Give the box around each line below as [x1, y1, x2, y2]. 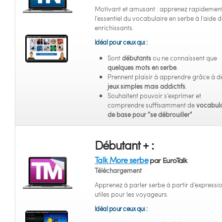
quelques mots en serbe [108, 63, 176, 72]
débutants [122, 54, 151, 62]
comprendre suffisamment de [108, 101, 196, 110]
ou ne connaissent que [151, 54, 217, 62]
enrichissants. [95, 23, 134, 32]
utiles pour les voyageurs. [95, 190, 168, 199]
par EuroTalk [148, 155, 187, 165]
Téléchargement [95, 166, 142, 175]
